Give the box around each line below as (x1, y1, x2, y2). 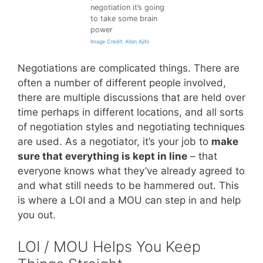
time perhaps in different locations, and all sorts (18, 106, 244, 119)
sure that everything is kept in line (18, 150, 187, 163)
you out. (18, 209, 56, 221)
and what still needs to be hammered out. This (18, 180, 239, 192)
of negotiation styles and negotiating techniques (18, 121, 245, 133)
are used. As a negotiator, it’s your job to (18, 136, 211, 148)
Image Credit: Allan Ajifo (90, 38, 149, 45)
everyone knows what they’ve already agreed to (18, 165, 245, 177)
